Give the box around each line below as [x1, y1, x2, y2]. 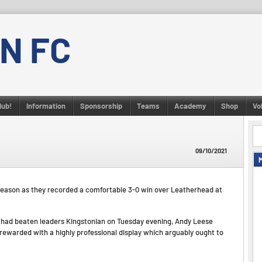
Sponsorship [80, 101, 122, 111]
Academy [174, 101, 206, 111]
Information [26, 101, 65, 111]
